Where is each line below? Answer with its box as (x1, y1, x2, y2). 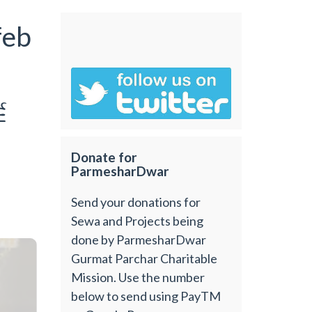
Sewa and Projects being (71, 212, 204, 228)
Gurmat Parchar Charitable (71, 250, 218, 266)
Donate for (71, 149, 138, 166)
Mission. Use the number (71, 269, 205, 285)
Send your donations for (71, 194, 201, 210)
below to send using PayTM (71, 288, 221, 304)
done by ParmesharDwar (71, 231, 207, 247)
